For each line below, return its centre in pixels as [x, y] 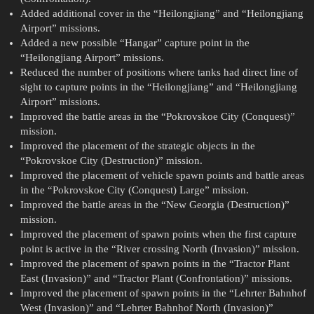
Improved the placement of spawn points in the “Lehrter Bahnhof [163, 293]
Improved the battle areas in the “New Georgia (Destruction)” [155, 205]
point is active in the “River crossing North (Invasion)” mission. [159, 249]
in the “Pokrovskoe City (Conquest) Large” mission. [134, 190]
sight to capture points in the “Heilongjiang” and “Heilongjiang [158, 87]
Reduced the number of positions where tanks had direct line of [159, 73]
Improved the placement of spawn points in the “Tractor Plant [155, 264]
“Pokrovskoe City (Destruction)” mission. [111, 161]
